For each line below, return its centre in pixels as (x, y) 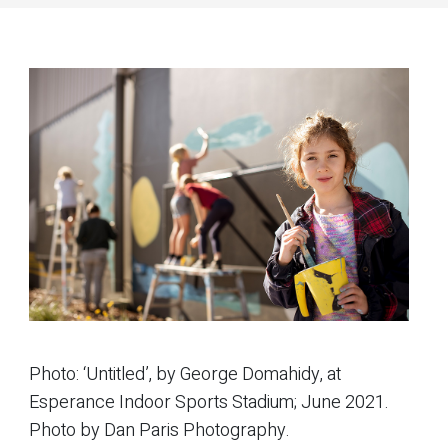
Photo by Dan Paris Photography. (159, 431)
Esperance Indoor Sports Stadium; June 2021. (209, 403)
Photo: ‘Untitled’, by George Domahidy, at (185, 375)
